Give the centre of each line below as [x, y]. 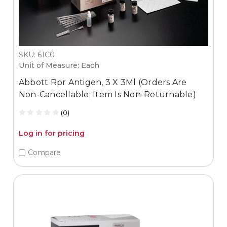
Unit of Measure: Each [59, 65]
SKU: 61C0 [36, 54]
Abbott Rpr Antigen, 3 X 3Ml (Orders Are [103, 82]
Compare [44, 153]
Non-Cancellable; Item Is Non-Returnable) [107, 94]
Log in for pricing [51, 133]
